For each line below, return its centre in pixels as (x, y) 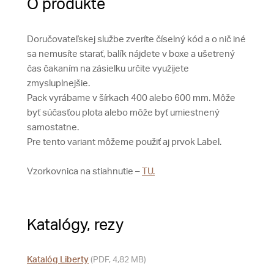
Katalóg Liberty (58, 260)
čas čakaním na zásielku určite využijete (108, 68)
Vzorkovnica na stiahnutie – (84, 171)
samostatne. (53, 127)
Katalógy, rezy (75, 225)
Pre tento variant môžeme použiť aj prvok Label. (124, 142)
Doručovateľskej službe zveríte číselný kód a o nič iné (136, 39)
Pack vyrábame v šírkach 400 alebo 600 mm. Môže (131, 98)
